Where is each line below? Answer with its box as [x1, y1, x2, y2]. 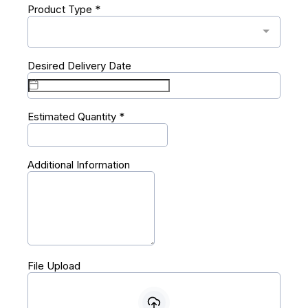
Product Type [27, 3, 95, 16]
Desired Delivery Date [27, 59, 131, 72]
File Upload [27, 259, 80, 272]
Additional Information [27, 158, 130, 171]
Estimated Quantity [27, 110, 119, 123]
